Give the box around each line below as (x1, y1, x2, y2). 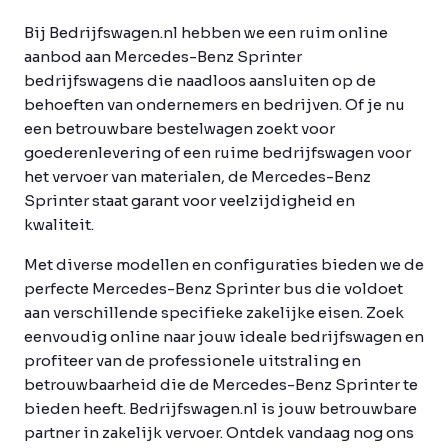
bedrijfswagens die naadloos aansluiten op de (24, 70, 376, 90)
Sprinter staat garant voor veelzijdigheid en (24, 190, 355, 210)
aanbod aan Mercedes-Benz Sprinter (24, 46, 302, 66)
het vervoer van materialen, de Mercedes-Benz (24, 166, 371, 186)
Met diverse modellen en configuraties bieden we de (24, 254, 424, 274)
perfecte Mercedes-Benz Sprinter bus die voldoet (24, 278, 403, 298)
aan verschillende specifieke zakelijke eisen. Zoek (24, 302, 404, 322)
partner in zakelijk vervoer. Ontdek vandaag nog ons (24, 422, 414, 442)
